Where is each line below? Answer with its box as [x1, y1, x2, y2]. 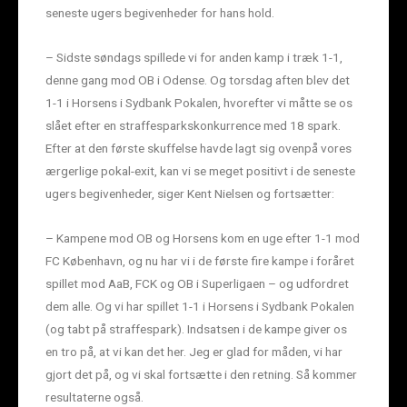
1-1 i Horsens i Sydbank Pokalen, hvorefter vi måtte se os [45, 95, 352, 111]
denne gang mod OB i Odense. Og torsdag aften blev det [45, 73, 350, 88]
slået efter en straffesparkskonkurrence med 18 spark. [45, 118, 341, 134]
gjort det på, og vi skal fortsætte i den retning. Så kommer [45, 367, 357, 382]
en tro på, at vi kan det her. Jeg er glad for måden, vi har [45, 344, 342, 360]
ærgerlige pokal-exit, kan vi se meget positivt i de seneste [45, 164, 355, 179]
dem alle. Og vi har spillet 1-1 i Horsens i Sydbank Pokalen [45, 299, 354, 314]
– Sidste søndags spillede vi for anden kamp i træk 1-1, [45, 50, 342, 65]
